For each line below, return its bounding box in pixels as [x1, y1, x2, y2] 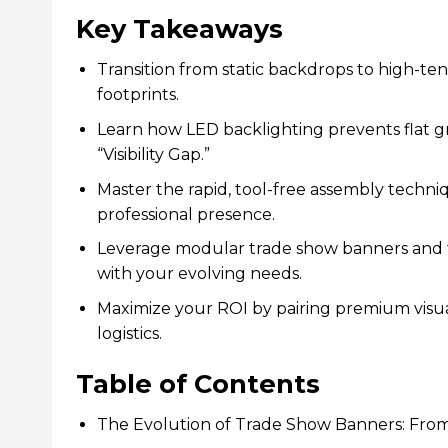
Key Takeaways [76, 12, 283, 44]
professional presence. [96, 204, 275, 224]
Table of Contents [76, 367, 320, 399]
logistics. [96, 323, 162, 343]
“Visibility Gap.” [96, 144, 210, 164]
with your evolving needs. [96, 264, 302, 284]
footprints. [96, 85, 179, 105]
